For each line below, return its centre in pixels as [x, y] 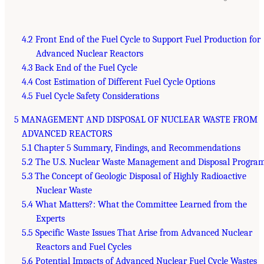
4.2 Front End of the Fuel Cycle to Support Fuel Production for [141, 39]
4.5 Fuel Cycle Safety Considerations [90, 96]
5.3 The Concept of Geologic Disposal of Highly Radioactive [134, 176]
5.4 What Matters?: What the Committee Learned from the [134, 204]
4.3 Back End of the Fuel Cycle [79, 68]
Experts [50, 219]
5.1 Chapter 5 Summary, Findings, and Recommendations [131, 148]
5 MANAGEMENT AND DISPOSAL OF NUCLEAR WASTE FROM [136, 120]
